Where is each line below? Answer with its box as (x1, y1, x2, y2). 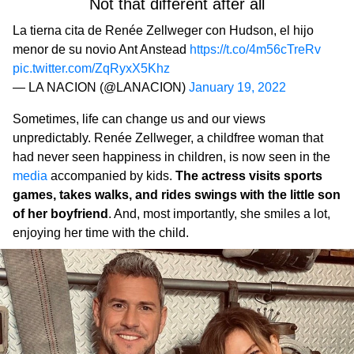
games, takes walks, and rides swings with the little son (13, 187, 341, 201)
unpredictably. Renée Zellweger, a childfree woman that (13, 130, 323, 145)
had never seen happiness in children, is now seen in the (13, 149, 330, 164)
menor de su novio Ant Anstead (13, 42, 190, 56)
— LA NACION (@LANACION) (13, 80, 189, 94)
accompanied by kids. (47, 168, 175, 183)
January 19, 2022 (189, 80, 286, 94)
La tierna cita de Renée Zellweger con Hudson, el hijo (13, 23, 314, 37)
